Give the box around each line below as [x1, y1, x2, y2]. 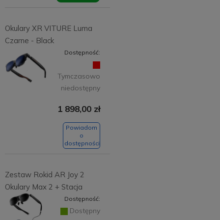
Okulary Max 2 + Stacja [4, 182, 82, 192]
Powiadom [66, 123, 97, 131]
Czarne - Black [4, 35, 54, 45]
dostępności [64, 139, 100, 147]
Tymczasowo [57, 71, 100, 81]
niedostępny [61, 83, 100, 92]
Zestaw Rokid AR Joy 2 [4, 170, 84, 180]
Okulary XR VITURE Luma [4, 23, 92, 33]
